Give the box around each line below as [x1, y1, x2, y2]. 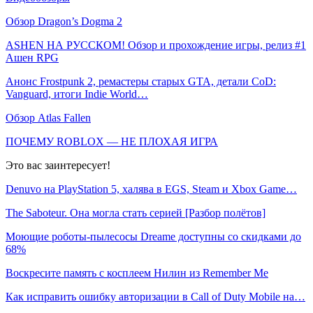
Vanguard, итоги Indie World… [6, 87, 148, 100]
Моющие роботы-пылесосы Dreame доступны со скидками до [6, 230, 301, 242]
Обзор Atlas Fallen [6, 111, 91, 124]
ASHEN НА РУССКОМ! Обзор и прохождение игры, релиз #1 [6, 38, 306, 51]
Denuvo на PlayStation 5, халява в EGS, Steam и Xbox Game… [6, 182, 297, 195]
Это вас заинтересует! [6, 159, 110, 171]
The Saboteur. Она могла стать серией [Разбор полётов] [6, 206, 265, 219]
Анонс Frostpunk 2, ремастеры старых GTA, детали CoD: [6, 75, 276, 87]
